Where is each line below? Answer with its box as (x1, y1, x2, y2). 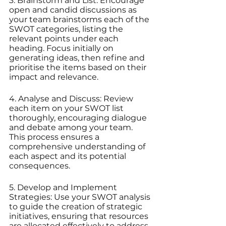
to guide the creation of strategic (9, 202, 144, 212)
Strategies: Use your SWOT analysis (9, 192, 152, 202)
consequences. (9, 161, 70, 171)
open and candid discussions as (9, 5, 139, 15)
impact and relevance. (9, 72, 98, 82)
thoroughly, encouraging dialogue (9, 113, 149, 123)
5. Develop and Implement (9, 183, 119, 193)
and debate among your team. (9, 123, 135, 133)
